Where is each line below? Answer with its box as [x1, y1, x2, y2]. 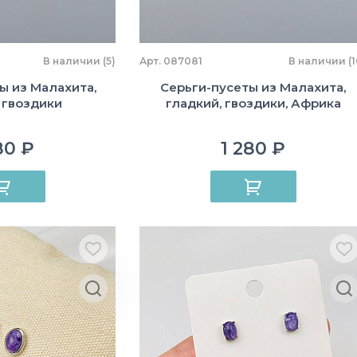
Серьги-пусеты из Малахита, [160, 80, 346, 95]
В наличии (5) [43, 55, 116, 67]
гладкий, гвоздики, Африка [165, 96, 341, 111]
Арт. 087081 [139, 55, 202, 67]
